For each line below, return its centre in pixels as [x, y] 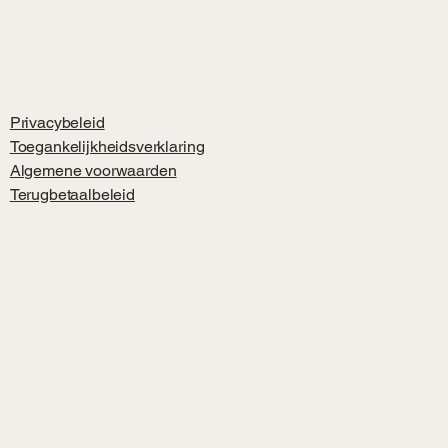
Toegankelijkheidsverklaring [107, 146]
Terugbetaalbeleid [72, 194]
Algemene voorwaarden [93, 170]
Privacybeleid [57, 122]
